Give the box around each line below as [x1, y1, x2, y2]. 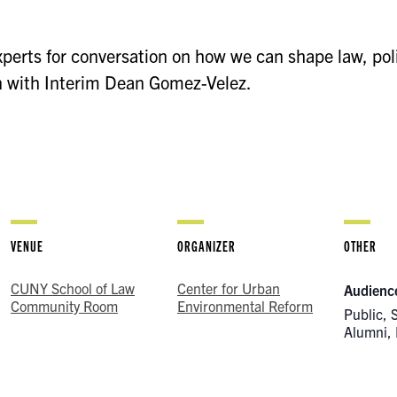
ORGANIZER [177, 237, 236, 255]
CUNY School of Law [11, 279, 135, 298]
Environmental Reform [177, 297, 313, 315]
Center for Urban [177, 279, 280, 298]
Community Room [11, 297, 118, 315]
